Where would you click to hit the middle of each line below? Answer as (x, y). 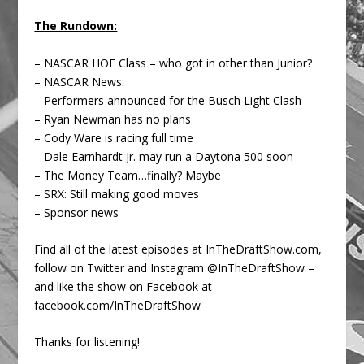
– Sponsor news (77, 212)
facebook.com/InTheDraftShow (118, 305)
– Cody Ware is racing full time (114, 137)
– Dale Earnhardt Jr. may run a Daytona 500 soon (164, 156)
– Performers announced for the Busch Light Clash (168, 100)
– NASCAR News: (80, 81)
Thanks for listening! (87, 342)
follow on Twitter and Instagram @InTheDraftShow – (175, 267)
